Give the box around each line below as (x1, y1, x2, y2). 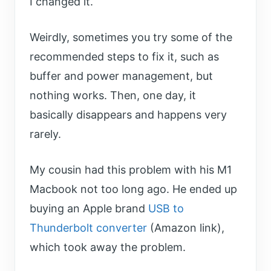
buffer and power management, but (30, 70, 213, 83)
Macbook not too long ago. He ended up (30, 183, 237, 196)
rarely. (30, 128, 61, 141)
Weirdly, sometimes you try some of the (30, 31, 232, 44)
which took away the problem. (30, 241, 186, 254)
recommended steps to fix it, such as (30, 50, 219, 64)
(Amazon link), (147, 221, 224, 235)
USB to (148, 202, 184, 215)
